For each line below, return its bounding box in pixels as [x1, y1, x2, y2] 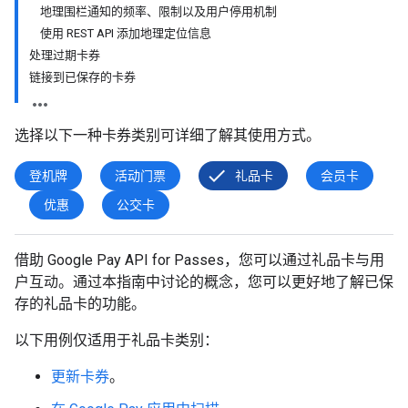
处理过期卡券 [29, 48, 100, 62]
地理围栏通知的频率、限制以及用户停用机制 [40, 5, 277, 18]
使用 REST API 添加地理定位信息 [40, 26, 211, 40]
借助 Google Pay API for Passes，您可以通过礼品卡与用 [15, 251, 384, 269]
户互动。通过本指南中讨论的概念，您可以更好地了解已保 [15, 273, 393, 291]
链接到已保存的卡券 [29, 70, 136, 84]
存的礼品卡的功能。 [15, 295, 146, 312]
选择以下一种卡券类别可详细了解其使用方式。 [15, 127, 321, 144]
